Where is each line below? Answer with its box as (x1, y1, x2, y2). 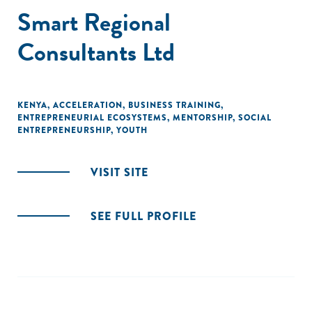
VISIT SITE (91, 164, 148, 180)
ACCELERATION (53, 99, 123, 111)
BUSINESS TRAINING (128, 99, 221, 111)
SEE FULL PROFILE (91, 208, 196, 224)
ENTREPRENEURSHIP (17, 124, 111, 136)
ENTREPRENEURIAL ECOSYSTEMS (17, 111, 167, 124)
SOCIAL (238, 111, 272, 124)
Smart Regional (17, 3, 171, 40)
